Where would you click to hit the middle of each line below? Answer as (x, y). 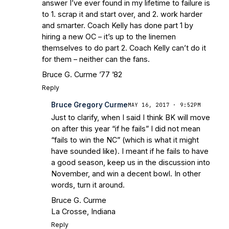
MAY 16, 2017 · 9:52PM (164, 105)
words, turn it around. (88, 185)
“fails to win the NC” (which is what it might (125, 140)
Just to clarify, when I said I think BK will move (131, 118)
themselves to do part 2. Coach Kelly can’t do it (124, 48)
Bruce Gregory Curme (89, 105)
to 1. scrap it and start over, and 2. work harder (122, 14)
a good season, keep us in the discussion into (131, 163)
